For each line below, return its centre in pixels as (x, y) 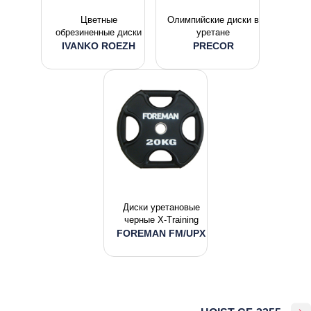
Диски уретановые (161, 207)
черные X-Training (161, 220)
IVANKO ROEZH (99, 46)
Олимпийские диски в (213, 20)
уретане (213, 32)
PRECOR (213, 46)
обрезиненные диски (99, 32)
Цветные (99, 20)
